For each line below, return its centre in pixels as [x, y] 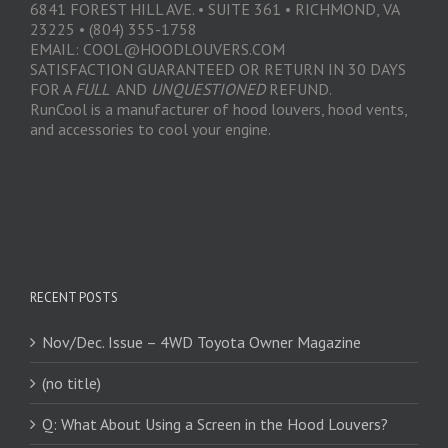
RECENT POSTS [74, 298]
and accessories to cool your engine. [150, 129]
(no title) [71, 383]
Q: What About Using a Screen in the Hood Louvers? [215, 424]
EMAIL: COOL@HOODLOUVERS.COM [157, 49]
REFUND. [298, 89]
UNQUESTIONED [208, 89]
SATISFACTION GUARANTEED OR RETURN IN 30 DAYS [218, 69]
